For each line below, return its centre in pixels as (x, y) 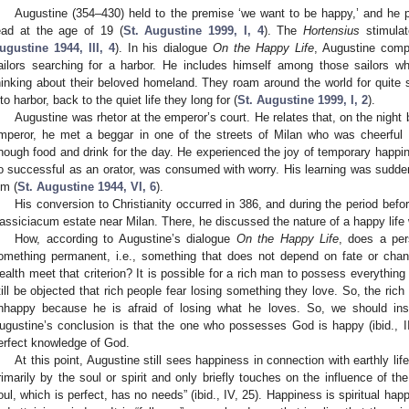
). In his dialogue (164, 48)
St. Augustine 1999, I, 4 (193, 31)
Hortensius (331, 31)
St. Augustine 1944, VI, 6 (87, 187)
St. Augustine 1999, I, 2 (303, 100)
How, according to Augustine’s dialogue (126, 239)
